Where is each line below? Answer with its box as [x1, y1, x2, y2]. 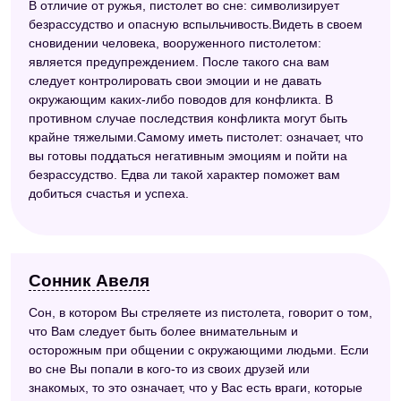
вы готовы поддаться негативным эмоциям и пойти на [29, 149, 347, 164]
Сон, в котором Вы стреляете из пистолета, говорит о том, [29, 304, 372, 320]
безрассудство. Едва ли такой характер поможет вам [29, 167, 340, 183]
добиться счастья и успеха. [29, 186, 189, 201]
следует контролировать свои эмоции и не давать [29, 73, 321, 89]
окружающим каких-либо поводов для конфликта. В [29, 92, 333, 107]
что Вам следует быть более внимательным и [29, 323, 298, 338]
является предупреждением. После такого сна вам [29, 55, 329, 70]
